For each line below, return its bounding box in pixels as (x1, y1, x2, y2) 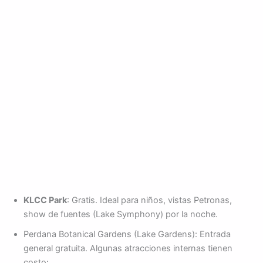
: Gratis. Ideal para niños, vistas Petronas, (67, 194, 232, 205)
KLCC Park (23, 194, 67, 205)
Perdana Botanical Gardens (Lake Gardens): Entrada (23, 228, 231, 240)
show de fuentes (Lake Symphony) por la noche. (23, 208, 218, 220)
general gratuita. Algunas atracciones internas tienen (23, 242, 232, 254)
